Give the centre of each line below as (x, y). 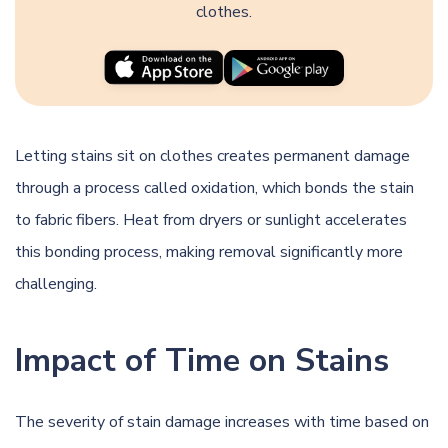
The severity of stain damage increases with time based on (222, 421)
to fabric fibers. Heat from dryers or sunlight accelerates (211, 219)
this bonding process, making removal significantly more (209, 251)
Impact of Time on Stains (202, 360)
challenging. (56, 283)
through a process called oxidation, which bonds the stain (214, 187)
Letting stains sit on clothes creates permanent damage (212, 155)
